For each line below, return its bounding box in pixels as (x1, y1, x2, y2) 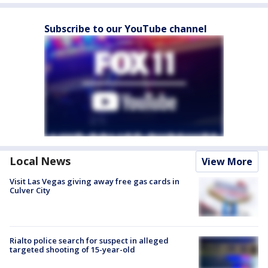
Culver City (10, 184, 50, 196)
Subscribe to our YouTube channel (44, 22, 207, 35)
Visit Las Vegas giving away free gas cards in (10, 175, 179, 187)
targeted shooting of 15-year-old (10, 244, 135, 255)
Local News (10, 153, 71, 168)
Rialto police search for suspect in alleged (10, 235, 169, 246)
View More (202, 154, 252, 168)
